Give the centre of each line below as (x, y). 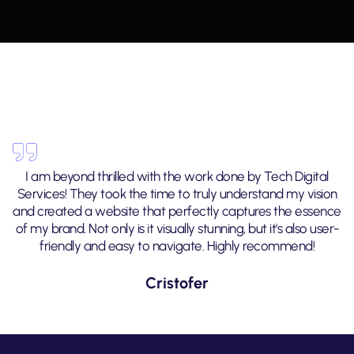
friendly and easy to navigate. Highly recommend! (177, 246)
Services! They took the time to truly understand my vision (177, 194)
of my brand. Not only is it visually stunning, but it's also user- (177, 229)
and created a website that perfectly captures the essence (177, 211)
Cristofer (177, 283)
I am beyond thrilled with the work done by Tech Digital (177, 177)
